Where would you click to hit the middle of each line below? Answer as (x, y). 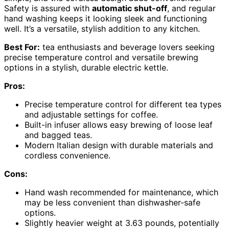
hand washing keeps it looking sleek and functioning (106, 18)
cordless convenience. (67, 155)
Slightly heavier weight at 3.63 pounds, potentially (122, 223)
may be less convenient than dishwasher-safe (112, 202)
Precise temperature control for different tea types (123, 104)
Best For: (22, 47)
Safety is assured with (48, 8)
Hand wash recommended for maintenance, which (121, 192)
